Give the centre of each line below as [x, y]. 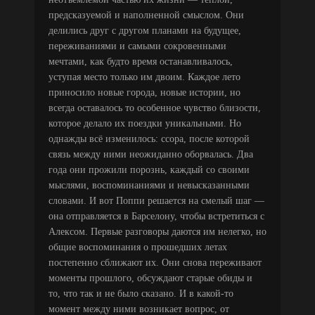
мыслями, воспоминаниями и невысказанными [149, 185]
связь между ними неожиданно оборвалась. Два [151, 154]
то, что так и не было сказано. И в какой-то [141, 293]
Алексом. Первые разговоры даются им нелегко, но [157, 231]
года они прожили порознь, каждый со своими [149, 169]
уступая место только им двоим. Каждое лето [144, 77]
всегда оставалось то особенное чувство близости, [155, 108]
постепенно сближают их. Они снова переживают [155, 262]
